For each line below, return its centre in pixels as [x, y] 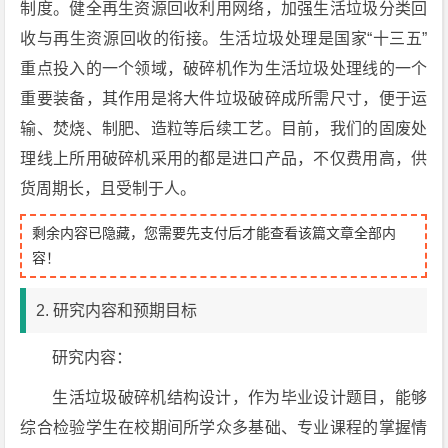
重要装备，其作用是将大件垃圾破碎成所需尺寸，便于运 [224, 98]
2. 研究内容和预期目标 [117, 310]
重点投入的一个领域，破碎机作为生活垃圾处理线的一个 [224, 68]
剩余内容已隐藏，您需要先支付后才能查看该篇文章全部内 [214, 233]
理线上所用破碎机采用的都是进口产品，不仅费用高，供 [224, 158]
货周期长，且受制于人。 [108, 188]
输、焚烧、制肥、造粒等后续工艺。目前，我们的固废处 [224, 128]
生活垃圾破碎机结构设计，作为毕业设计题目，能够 [240, 397]
